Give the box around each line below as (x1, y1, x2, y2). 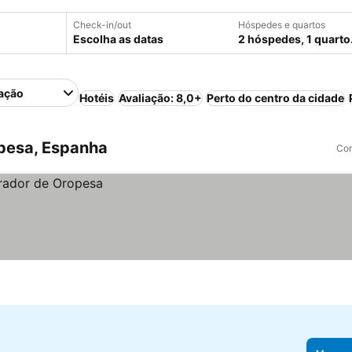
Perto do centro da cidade (207, 91, 345, 104)
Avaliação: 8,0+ (119, 91, 203, 104)
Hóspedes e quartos (238, 19, 325, 31)
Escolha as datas (73, 32, 163, 46)
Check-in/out (73, 19, 131, 31)
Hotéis (79, 91, 115, 104)
